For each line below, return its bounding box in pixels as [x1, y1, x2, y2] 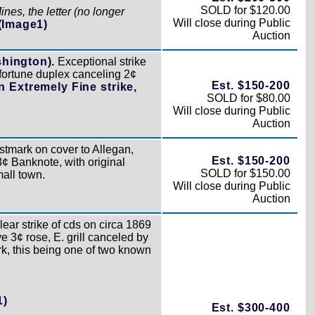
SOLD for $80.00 [206, 91, 290, 104]
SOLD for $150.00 [200, 167, 290, 179]
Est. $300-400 [211, 301, 290, 314]
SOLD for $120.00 [200, 4, 290, 16]
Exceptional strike [55, 55, 147, 67]
